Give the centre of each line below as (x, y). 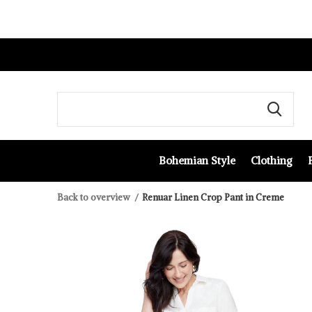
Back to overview (94, 197)
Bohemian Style (197, 160)
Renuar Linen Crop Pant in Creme (213, 197)
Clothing (271, 160)
